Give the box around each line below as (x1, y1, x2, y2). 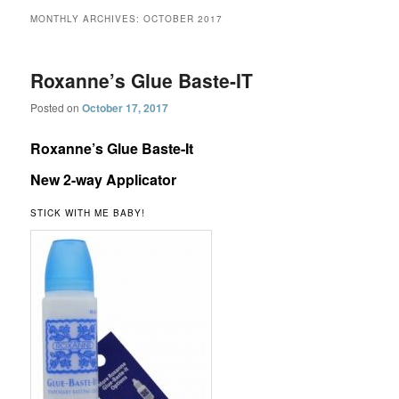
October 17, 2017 (82, 100, 169, 117)
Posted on (30, 100, 83, 116)
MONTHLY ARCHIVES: (30, 12, 144, 25)
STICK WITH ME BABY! (30, 207, 146, 220)
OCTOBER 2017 (143, 12, 224, 25)
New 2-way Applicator (30, 169, 177, 191)
